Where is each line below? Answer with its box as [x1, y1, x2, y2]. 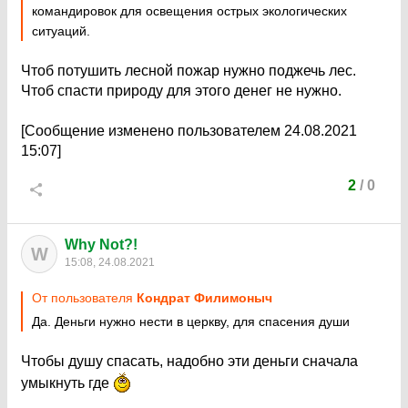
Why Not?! [65, 237, 138, 252]
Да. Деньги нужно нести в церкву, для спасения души [32, 314, 350, 329]
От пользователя [32, 291, 137, 305]
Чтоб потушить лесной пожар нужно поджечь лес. [21, 63, 356, 78]
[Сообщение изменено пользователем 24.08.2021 [21, 123, 357, 138]
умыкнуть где [21, 375, 113, 391]
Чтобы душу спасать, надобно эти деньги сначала [21, 353, 358, 369]
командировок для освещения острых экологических [32, 4, 347, 18]
